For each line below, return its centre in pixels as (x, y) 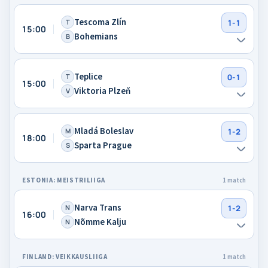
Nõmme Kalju (100, 221)
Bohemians (96, 36)
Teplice (88, 76)
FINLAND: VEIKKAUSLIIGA (65, 257)
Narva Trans (98, 207)
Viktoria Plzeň (102, 90)
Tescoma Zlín (100, 22)
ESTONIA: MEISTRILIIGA (64, 180)
